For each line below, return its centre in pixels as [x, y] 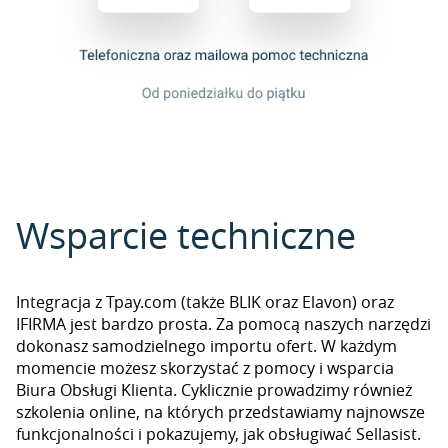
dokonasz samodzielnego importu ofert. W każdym [206, 346]
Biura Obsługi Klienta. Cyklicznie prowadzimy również [214, 390]
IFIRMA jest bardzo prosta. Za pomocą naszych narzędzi [223, 324]
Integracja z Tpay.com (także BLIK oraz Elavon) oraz [205, 302]
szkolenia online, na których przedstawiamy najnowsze [220, 412]
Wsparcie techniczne [186, 235]
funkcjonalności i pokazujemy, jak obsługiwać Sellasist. [218, 434]
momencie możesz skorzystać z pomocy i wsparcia [205, 368]
